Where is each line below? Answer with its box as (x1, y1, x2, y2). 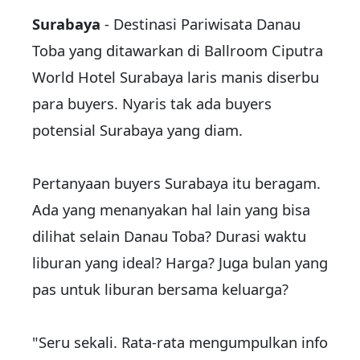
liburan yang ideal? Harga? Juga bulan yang (32, 252, 328, 273)
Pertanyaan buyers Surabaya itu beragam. (32, 173, 321, 194)
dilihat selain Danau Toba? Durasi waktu (32, 226, 306, 247)
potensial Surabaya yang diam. (32, 120, 243, 141)
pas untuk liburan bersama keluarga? (32, 279, 288, 300)
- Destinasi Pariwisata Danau (100, 14, 301, 35)
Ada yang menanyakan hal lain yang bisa (32, 199, 310, 220)
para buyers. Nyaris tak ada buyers (32, 93, 272, 114)
